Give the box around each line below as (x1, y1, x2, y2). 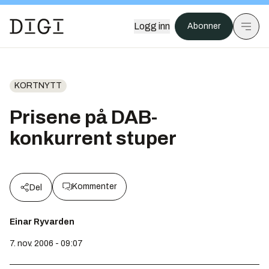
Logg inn (134, 21, 170, 31)
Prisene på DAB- (10, 107, 157, 128)
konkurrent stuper (10, 128, 177, 149)
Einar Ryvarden (10, 217, 74, 226)
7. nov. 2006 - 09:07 (10, 239, 83, 248)
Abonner (187, 22, 220, 31)
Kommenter (72, 182, 116, 191)
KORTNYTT (14, 81, 62, 90)
